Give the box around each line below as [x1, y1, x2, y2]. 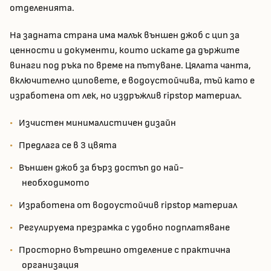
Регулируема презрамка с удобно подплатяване [19, 222, 230, 234]
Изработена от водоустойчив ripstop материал [19, 200, 237, 212]
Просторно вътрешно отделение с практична [19, 244, 230, 256]
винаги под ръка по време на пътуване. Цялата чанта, [10, 60, 251, 72]
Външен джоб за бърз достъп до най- [19, 162, 184, 174]
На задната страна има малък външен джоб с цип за [10, 30, 240, 42]
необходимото [22, 177, 90, 189]
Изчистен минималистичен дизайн [19, 117, 176, 129]
